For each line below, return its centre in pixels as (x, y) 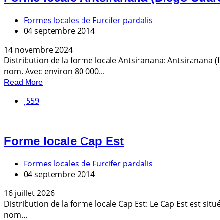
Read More (23, 82)
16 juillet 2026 (29, 193)
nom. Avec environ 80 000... (54, 71)
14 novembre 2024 (38, 50)
